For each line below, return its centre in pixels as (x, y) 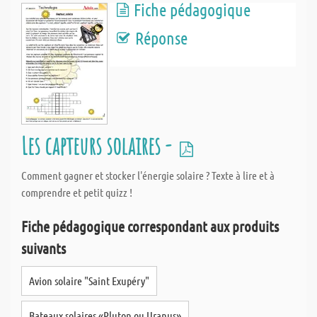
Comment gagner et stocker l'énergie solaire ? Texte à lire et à (148, 175)
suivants (44, 248)
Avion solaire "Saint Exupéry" (89, 281)
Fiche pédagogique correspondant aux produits (150, 226)
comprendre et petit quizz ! (77, 192)
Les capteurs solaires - (98, 145)
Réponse (161, 38)
